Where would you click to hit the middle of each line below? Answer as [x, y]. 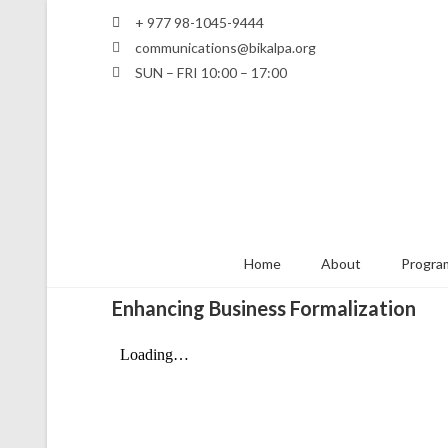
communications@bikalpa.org [225, 47]
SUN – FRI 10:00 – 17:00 [210, 72]
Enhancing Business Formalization [264, 308]
